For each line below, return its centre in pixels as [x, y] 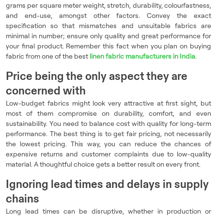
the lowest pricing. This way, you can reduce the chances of [108, 144]
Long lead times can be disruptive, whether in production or [108, 211]
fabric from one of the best [48, 56]
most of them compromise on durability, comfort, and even [108, 113]
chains [23, 198]
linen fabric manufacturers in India [142, 56]
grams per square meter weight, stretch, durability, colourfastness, [108, 5]
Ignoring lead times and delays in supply [107, 184]
